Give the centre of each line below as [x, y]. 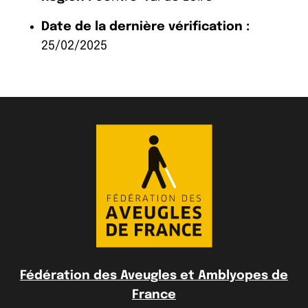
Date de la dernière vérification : [145, 26]
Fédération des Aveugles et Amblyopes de [154, 275]
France [154, 295]
